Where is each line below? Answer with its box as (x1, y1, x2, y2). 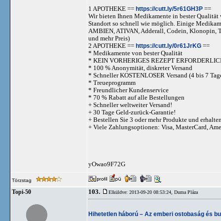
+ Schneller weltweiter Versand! (88, 101, 172, 109)
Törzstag (12, 178, 33, 183)
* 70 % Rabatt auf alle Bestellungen (88, 94, 184, 101)
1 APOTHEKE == (88, 5, 136, 12)
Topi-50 (12, 189, 31, 195)
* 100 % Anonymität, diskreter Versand (88, 64, 192, 72)
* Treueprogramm (88, 79, 136, 86)
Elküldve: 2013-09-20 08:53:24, (109, 189, 174, 195)
